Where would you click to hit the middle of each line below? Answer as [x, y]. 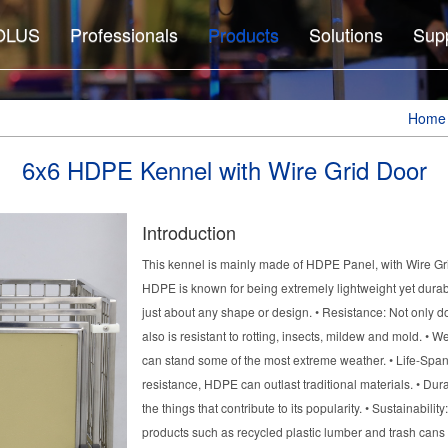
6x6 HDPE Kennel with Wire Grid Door [224, 169]
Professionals [124, 34]
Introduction [188, 232]
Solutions [346, 34]
